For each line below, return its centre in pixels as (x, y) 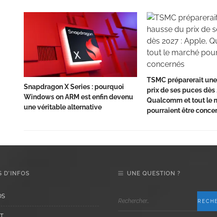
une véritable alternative (63, 107)
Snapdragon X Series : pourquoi (74, 87)
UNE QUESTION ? (154, 174)
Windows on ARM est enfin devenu (78, 97)
